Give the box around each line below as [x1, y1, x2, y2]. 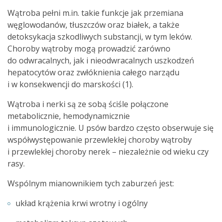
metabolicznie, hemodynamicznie [7, 111, 130, 121]
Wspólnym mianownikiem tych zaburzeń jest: [7, 178, 174, 189]
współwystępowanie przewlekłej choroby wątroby [7, 134, 192, 145]
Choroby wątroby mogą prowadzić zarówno [7, 43, 170, 54]
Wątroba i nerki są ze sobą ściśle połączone [7, 99, 168, 110]
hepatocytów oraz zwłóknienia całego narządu [7, 67, 179, 78]
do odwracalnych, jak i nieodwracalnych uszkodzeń [7, 55, 194, 66]
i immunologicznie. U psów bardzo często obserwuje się [7, 122, 214, 133]
